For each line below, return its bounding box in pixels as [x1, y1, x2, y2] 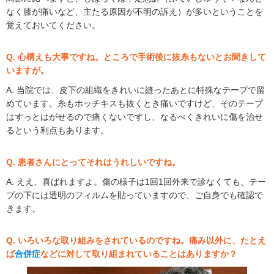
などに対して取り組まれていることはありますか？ [40, 249, 237, 259]
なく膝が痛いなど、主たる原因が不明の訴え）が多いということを [6, 7, 263, 17]
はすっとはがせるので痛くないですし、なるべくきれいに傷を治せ [6, 112, 263, 122]
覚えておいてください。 [6, 20, 100, 31]
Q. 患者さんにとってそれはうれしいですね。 [6, 157, 180, 168]
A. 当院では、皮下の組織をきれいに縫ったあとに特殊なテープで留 [6, 85, 265, 95]
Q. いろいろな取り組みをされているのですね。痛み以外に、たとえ [6, 235, 266, 246]
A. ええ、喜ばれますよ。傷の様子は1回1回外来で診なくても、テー [6, 177, 266, 187]
